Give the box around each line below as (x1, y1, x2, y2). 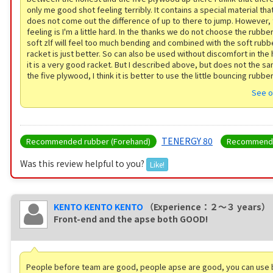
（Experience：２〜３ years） (145, 200, 270, 213)
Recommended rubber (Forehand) (26, 135, 151, 147)
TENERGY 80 (161, 135, 213, 147)
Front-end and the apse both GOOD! (54, 213, 208, 225)
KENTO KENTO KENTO (54, 200, 143, 213)
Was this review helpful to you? (20, 157, 146, 170)
